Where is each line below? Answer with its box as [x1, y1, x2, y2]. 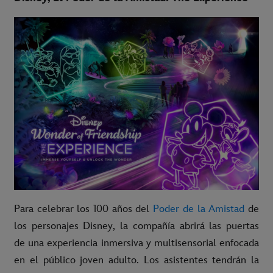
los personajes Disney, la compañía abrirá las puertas [14, 220, 259, 233]
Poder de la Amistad [149, 203, 245, 216]
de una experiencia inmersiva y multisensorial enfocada [14, 237, 259, 250]
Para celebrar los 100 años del [14, 203, 150, 216]
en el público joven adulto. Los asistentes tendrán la [14, 254, 259, 267]
